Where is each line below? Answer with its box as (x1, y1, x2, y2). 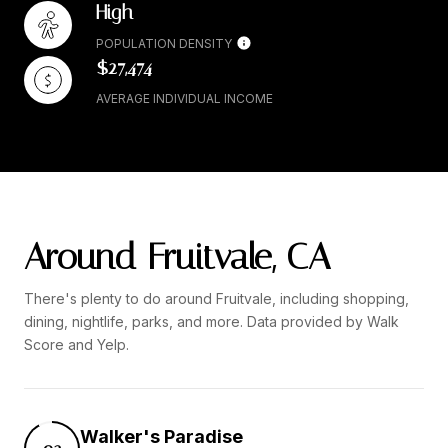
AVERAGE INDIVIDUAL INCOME (96, 90, 273, 106)
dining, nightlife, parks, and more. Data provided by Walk (24, 312, 399, 330)
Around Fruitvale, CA (24, 235, 330, 278)
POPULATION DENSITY (96, 35, 232, 51)
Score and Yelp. (24, 335, 129, 353)
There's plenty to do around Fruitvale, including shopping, (24, 289, 409, 307)
